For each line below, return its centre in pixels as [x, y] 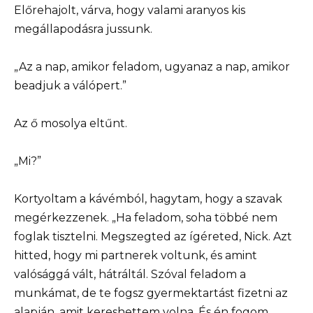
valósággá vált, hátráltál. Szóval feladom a [130, 275]
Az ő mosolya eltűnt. [71, 123]
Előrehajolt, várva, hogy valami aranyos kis [130, 10]
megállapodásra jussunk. [83, 29]
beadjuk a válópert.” [70, 85]
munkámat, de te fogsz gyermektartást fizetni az [151, 293]
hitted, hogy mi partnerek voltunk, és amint [136, 256]
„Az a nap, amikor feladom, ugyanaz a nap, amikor [152, 66]
